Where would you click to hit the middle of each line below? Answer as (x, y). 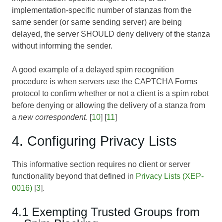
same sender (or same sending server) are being (97, 22)
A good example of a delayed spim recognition (93, 69)
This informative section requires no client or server (101, 164)
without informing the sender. (62, 46)
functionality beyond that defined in (74, 176)
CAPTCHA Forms (166, 81)
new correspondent (52, 117)
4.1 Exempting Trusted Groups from (106, 212)
